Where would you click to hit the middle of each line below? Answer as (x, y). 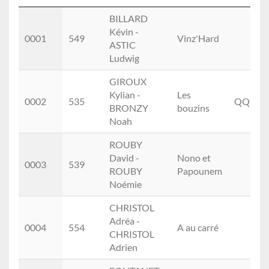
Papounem (200, 171)
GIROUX (128, 81)
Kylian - (125, 94)
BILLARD (128, 18)
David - (124, 157)
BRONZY (129, 107)
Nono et (194, 157)
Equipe (197, 13)
